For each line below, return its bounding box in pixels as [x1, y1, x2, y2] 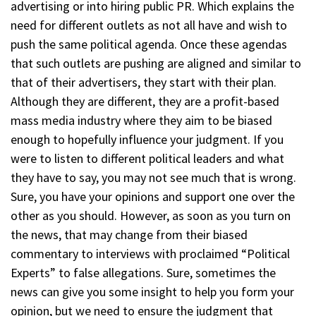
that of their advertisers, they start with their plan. [11, 73, 276, 90]
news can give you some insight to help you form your [11, 283, 294, 300]
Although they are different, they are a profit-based [11, 92, 279, 109]
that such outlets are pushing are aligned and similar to [11, 54, 301, 71]
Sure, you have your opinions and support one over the [11, 188, 295, 205]
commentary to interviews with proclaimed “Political [11, 245, 290, 262]
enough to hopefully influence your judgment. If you [11, 130, 284, 147]
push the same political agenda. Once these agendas [11, 35, 287, 52]
